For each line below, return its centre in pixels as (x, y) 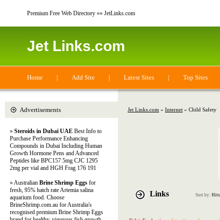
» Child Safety (200, 110)
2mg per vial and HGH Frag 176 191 (53, 168)
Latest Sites (139, 77)
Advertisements (40, 110)
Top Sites (195, 77)
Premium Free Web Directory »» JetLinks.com (81, 13)
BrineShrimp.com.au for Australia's (51, 205)
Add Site (83, 77)
